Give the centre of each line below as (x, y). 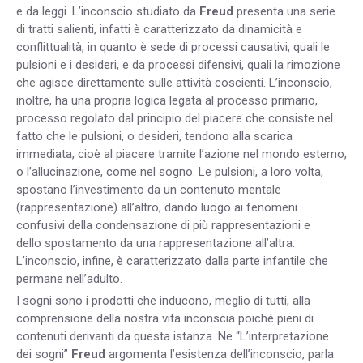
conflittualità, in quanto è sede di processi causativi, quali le (173, 47)
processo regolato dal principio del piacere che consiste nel (175, 119)
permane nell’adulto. (69, 279)
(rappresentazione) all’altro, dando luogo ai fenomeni (157, 208)
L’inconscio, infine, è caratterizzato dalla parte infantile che (172, 261)
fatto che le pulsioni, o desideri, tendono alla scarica (154, 137)
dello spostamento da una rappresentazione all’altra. (156, 243)
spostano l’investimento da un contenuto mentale (149, 190)
